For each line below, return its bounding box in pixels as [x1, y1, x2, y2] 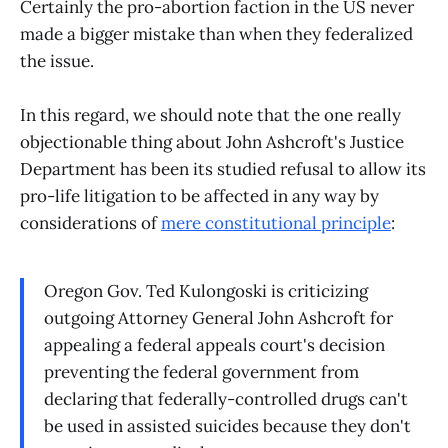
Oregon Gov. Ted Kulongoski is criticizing [44, 279, 368, 302]
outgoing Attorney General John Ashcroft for [44, 306, 393, 329]
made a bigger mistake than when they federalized [20, 22, 413, 45]
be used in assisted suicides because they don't [44, 414, 411, 437]
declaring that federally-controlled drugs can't [44, 387, 408, 410]
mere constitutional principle [161, 211, 391, 234]
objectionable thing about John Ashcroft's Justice [20, 130, 404, 153]
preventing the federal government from [44, 360, 359, 383]
